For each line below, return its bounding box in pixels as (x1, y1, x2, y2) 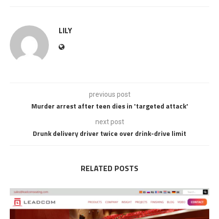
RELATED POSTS (81, 162, 138, 174)
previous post (88, 90, 131, 98)
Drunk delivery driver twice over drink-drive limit (33, 128, 186, 138)
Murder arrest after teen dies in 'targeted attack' (31, 101, 188, 111)
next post (95, 118, 124, 126)
